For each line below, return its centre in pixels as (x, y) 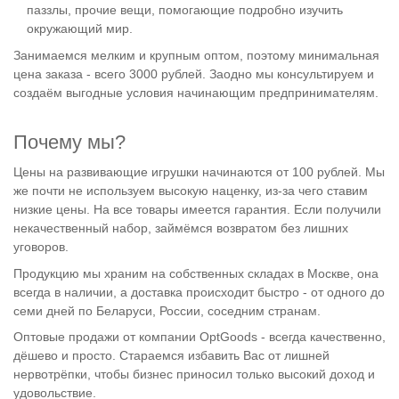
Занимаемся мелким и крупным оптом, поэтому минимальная (196, 55)
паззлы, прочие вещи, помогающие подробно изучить (185, 10)
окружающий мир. (80, 29)
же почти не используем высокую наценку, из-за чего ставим (191, 191)
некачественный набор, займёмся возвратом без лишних (181, 228)
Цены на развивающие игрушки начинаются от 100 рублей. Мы (199, 172)
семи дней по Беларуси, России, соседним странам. (167, 310)
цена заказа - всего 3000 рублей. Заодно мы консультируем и (194, 73)
